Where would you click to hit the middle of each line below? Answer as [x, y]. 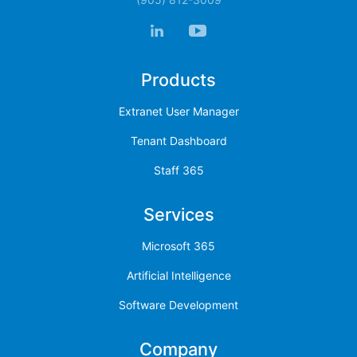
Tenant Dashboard [178, 141]
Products [178, 80]
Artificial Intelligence [178, 276]
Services [178, 215]
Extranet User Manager [178, 112]
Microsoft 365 [178, 246]
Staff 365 [178, 171]
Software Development [178, 305]
